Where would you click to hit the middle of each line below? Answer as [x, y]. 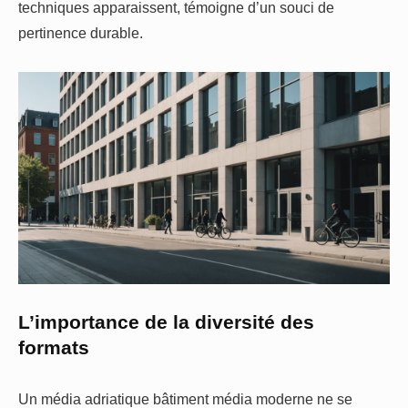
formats [54, 348]
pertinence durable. [81, 33]
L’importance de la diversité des [166, 323]
